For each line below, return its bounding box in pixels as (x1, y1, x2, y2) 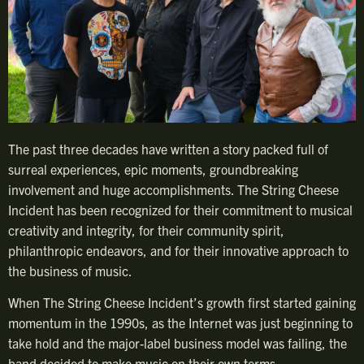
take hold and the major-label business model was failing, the (8, 335, 347, 352)
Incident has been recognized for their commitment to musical (8, 201, 353, 219)
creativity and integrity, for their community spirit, (8, 222, 284, 239)
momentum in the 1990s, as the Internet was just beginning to (8, 314, 353, 331)
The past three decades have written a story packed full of (8, 141, 328, 158)
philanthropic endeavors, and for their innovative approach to (8, 242, 349, 259)
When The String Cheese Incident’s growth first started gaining (8, 294, 356, 311)
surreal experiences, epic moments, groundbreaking (8, 161, 298, 178)
